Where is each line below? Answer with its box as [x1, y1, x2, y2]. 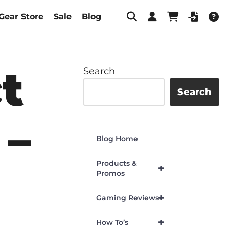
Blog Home [96, 134, 138, 143]
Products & [96, 158, 137, 168]
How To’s [96, 218, 128, 227]
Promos [96, 169, 125, 178]
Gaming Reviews [96, 193, 159, 202]
